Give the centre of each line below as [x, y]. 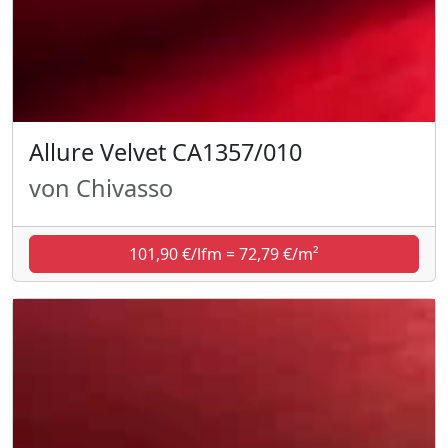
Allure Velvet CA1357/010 [165, 151]
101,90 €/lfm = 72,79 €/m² [224, 253]
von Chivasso [101, 187]
